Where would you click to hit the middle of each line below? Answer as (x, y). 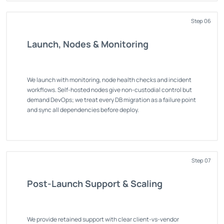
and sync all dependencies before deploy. (83, 109)
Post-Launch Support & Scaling (95, 183)
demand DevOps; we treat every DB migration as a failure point (111, 99)
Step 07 (201, 160)
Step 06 (201, 20)
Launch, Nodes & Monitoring (88, 44)
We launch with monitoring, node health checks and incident (109, 79)
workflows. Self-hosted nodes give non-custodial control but (109, 89)
